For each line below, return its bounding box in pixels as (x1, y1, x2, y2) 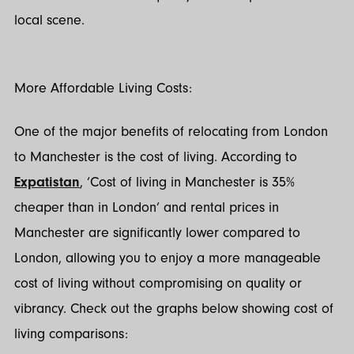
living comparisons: (14, 325, 128, 342)
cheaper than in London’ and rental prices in (14, 198, 279, 216)
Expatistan (14, 173, 80, 190)
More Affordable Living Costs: (14, 80, 192, 97)
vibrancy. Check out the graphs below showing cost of (14, 299, 333, 317)
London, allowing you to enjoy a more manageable (14, 249, 321, 266)
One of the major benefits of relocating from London (14, 122, 328, 140)
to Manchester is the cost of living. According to (14, 148, 297, 165)
